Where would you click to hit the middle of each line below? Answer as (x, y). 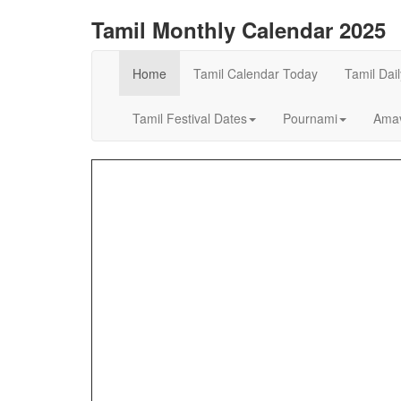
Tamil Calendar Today (256, 73)
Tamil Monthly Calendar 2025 (239, 30)
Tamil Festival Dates (190, 118)
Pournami (310, 118)
